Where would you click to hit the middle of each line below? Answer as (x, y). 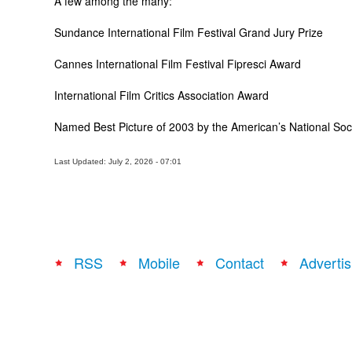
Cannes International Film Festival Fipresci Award (178, 64)
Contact (240, 262)
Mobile (159, 262)
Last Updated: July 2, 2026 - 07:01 (118, 161)
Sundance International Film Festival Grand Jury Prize (189, 32)
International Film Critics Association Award (161, 95)
